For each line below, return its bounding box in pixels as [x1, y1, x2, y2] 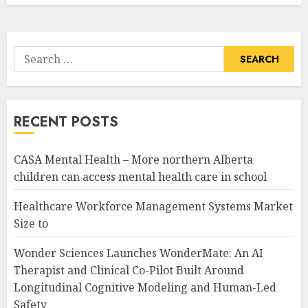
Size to [14, 215, 48, 231]
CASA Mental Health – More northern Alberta [14, 151, 253, 167]
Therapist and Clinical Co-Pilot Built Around [14, 262, 244, 278]
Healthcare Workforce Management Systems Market [14, 198, 293, 214]
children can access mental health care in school [14, 168, 267, 184]
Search [13, 45, 49, 62]
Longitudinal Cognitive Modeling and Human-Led [14, 279, 276, 295]
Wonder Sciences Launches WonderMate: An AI [14, 245, 263, 261]
